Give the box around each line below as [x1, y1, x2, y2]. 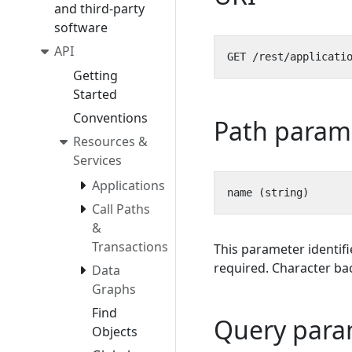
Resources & [73, 133, 148, 151]
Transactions [92, 237, 168, 255]
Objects [92, 322, 137, 340]
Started [73, 86, 117, 104]
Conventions [73, 109, 148, 127]
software [54, 18, 108, 36]
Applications [92, 176, 165, 194]
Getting [73, 67, 118, 85]
